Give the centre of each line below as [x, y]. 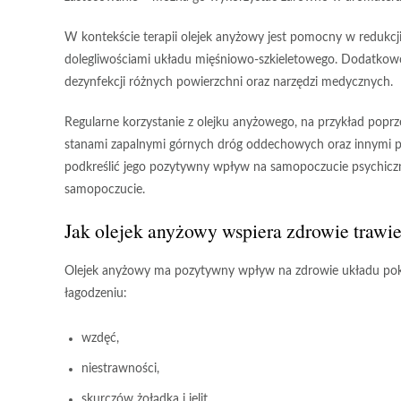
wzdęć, [100, 338]
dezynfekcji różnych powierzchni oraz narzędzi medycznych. [229, 82]
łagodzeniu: [96, 294]
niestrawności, [120, 369]
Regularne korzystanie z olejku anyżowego [179, 123]
